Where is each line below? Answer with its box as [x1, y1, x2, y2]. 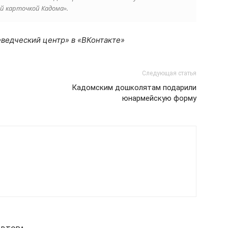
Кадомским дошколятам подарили [72, 83, 196, 92]
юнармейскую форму [122, 94, 196, 103]
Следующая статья [142, 70, 196, 77]
